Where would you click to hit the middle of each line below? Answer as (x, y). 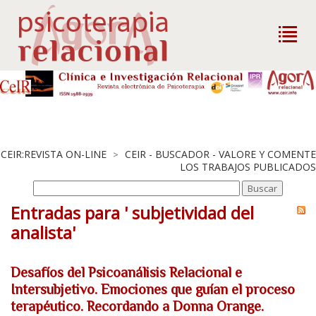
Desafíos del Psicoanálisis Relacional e (126, 272)
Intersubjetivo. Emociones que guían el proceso (153, 289)
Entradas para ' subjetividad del (132, 213)
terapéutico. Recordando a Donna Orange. (137, 306)
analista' (43, 232)
